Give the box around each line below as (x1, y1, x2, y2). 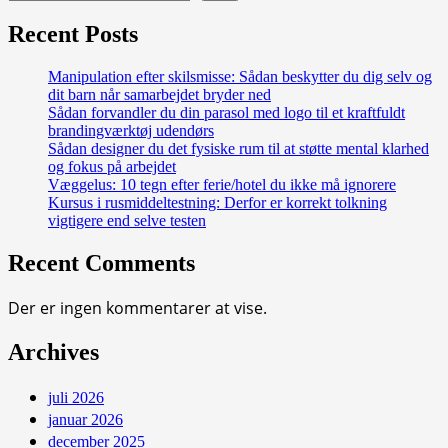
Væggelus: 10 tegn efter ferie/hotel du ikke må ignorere (48, 176, 396, 193)
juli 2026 (48, 388, 104, 406)
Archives (8, 338, 99, 365)
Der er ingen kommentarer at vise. (8, 296, 267, 319)
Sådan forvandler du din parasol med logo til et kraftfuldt (48, 104, 405, 121)
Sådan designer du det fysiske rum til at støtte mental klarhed (48, 140, 429, 157)
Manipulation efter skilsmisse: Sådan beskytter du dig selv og (48, 68, 432, 85)
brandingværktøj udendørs (48, 122, 214, 139)
